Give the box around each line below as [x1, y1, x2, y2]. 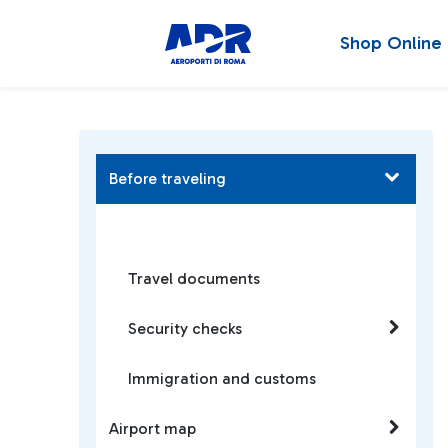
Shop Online [340, 32, 442, 54]
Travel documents [128, 269, 260, 288]
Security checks [128, 319, 242, 338]
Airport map [109, 419, 196, 438]
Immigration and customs [128, 369, 316, 388]
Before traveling [109, 169, 226, 188]
